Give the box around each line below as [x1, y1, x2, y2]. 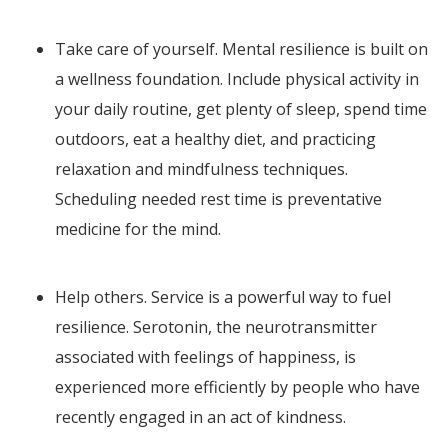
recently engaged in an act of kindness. [55, 406, 346, 429]
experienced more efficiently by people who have [55, 376, 420, 399]
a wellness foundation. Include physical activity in [55, 68, 419, 91]
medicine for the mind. [55, 218, 221, 241]
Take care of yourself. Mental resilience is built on [55, 38, 428, 61]
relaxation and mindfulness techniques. [55, 158, 348, 181]
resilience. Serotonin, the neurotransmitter [55, 316, 377, 339]
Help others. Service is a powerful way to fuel [55, 286, 391, 309]
